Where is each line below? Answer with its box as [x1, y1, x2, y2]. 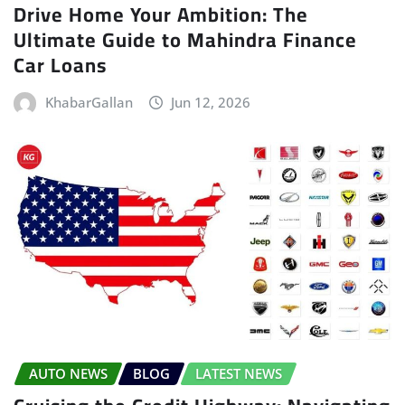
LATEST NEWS [195, 363, 282, 382]
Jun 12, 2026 [171, 92, 251, 111]
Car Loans [14, 45, 107, 84]
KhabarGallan [44, 92, 133, 111]
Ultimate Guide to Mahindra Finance [14, 20, 357, 59]
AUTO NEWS [29, 363, 108, 382]
